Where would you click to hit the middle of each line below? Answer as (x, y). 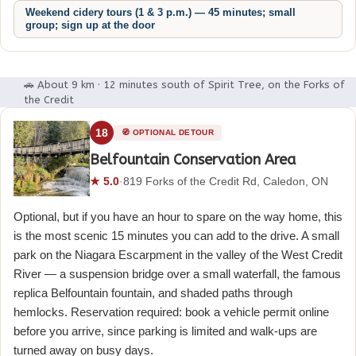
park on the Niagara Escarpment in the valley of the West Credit (178, 255)
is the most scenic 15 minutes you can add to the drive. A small (176, 236)
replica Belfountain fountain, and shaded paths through (153, 293)
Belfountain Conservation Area (193, 159)
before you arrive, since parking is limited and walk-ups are (165, 331)
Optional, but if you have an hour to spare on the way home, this (178, 217)
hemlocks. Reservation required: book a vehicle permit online (171, 312)
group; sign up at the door (90, 25)
